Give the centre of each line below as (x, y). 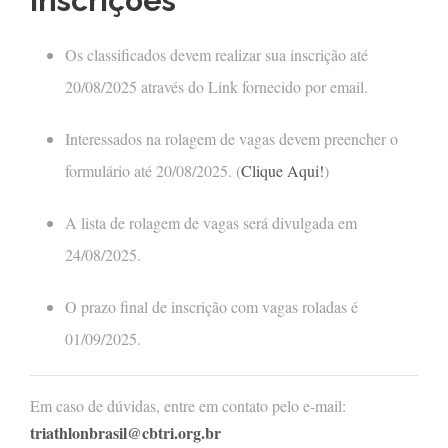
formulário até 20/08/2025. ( (153, 171)
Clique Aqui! (282, 171)
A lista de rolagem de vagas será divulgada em (211, 223)
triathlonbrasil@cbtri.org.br (125, 433)
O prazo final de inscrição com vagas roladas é (211, 307)
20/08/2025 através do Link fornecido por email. (216, 87)
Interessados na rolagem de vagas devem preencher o (231, 139)
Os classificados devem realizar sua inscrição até (216, 55)
